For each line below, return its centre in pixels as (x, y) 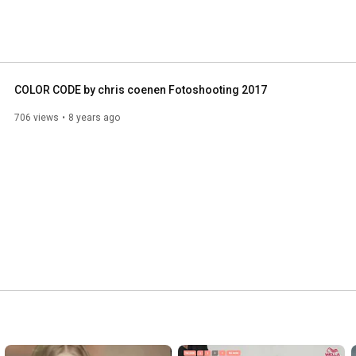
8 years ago (94, 117)
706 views (37, 117)
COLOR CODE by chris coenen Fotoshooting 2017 (141, 89)
